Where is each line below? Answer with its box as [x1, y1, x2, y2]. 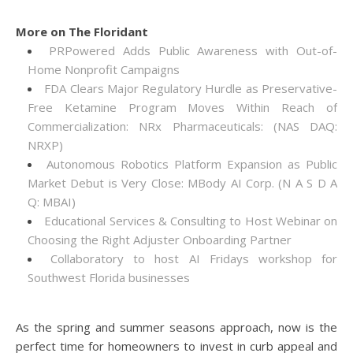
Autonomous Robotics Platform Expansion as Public [46, 156, 337, 172]
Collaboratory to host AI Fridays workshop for [50, 251, 338, 266]
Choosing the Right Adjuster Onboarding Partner [28, 232, 292, 247]
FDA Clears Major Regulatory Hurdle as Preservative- [44, 80, 338, 96]
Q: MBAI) [28, 194, 76, 210]
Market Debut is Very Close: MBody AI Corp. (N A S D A [28, 175, 337, 191]
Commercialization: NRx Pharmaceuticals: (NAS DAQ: [28, 118, 337, 134]
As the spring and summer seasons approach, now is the [16, 319, 337, 335]
